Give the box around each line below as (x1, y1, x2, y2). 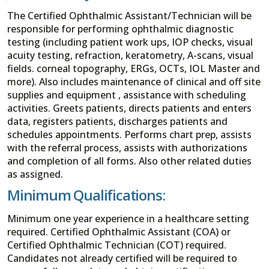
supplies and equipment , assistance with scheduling (7, 88, 246, 101)
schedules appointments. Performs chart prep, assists (7, 127, 252, 141)
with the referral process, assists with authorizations (7, 141, 247, 154)
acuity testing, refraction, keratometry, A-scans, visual (7, 48, 253, 62)
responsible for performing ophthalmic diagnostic (7, 22, 234, 35)
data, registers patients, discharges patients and (7, 114, 228, 128)
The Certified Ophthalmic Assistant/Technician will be (7, 8, 252, 22)
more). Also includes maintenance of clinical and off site (7, 74, 261, 88)
